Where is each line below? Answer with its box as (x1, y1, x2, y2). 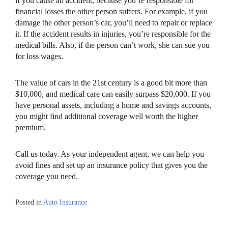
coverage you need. (15, 172, 78, 181)
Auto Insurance (43, 198, 87, 207)
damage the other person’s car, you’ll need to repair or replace (15, 18, 212, 27)
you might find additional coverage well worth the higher (15, 112, 198, 121)
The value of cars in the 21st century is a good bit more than (15, 78, 207, 88)
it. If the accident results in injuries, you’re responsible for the (15, 30, 211, 39)
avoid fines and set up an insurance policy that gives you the (15, 161, 208, 170)
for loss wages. (15, 52, 63, 61)
